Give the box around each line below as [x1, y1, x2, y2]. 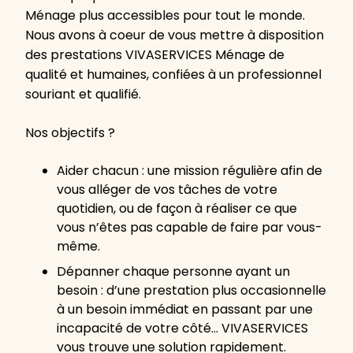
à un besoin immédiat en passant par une [57, 300, 313, 319]
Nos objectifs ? [25, 124, 115, 143]
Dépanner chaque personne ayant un [57, 262, 290, 281]
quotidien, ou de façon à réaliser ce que [57, 199, 297, 218]
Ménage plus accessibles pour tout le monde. [25, 6, 305, 25]
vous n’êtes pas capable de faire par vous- [57, 218, 322, 237]
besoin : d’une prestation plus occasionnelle [57, 281, 326, 300]
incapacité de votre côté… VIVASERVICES [57, 319, 308, 338]
